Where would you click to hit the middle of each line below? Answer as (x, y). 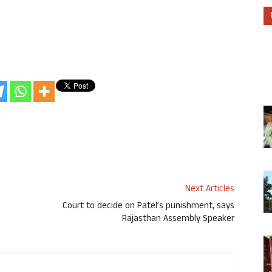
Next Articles (210, 190)
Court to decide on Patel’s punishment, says (148, 207)
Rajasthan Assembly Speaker (178, 220)
